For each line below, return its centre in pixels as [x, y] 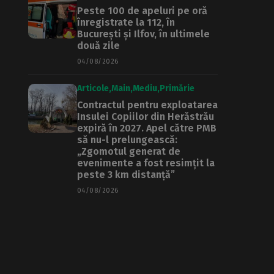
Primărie [177, 88]
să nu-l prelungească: [127, 140]
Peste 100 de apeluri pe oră [142, 11]
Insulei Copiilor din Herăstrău [146, 117]
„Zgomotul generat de [129, 151]
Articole [93, 88]
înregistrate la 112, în [126, 22]
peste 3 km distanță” [126, 175]
